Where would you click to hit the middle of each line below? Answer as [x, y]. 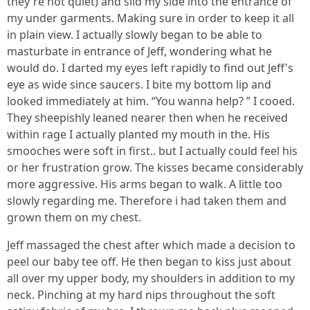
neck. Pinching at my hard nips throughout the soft [141, 294]
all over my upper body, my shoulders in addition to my [151, 278]
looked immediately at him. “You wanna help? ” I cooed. [151, 101]
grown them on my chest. [74, 217]
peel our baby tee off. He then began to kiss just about [149, 261]
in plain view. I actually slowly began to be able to [135, 34]
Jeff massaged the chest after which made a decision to [151, 245]
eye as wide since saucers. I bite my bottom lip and [139, 84]
